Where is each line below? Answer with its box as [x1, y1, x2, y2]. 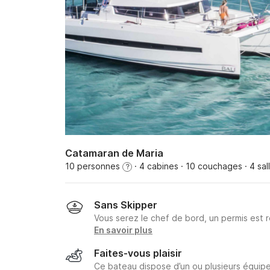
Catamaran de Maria [65, 147, 163, 159]
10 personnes [65, 161, 122, 171]
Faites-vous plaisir [94, 247, 182, 259]
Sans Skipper [94, 199, 157, 211]
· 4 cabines [132, 161, 178, 171]
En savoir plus [94, 225, 152, 235]
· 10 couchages [178, 161, 242, 171]
